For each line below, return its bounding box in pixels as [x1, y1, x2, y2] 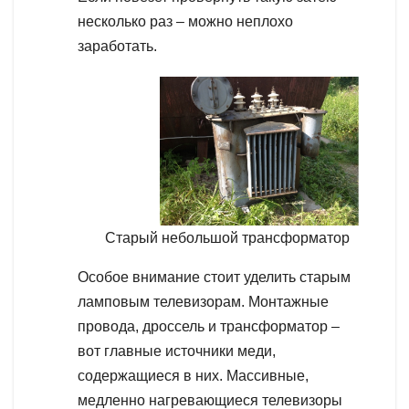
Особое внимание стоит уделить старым [78, 269, 351, 286]
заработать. [78, 38, 157, 55]
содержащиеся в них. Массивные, [78, 368, 309, 384]
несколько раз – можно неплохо [78, 14, 293, 30]
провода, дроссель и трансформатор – [78, 319, 340, 335]
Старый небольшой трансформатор [105, 230, 350, 246]
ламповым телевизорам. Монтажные [78, 294, 329, 310]
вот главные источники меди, [78, 343, 276, 360]
